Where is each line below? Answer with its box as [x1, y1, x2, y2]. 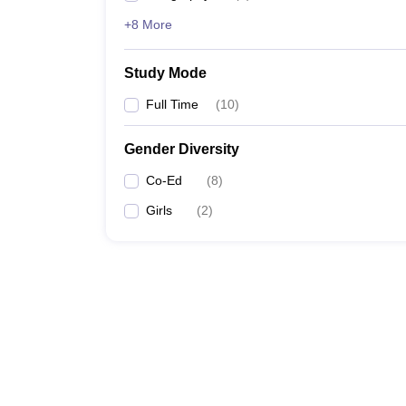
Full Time [146, 97, 198, 111]
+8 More [124, 17, 172, 32]
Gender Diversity [124, 141, 239, 157]
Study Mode [124, 65, 207, 81]
